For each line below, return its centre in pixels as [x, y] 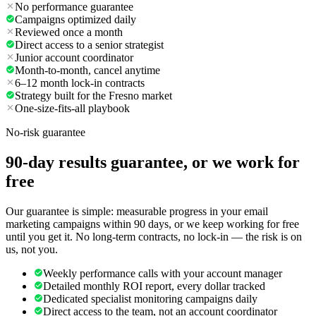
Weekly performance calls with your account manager [163, 273]
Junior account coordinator [74, 58]
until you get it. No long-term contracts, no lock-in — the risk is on [154, 236]
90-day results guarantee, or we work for [153, 162]
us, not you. [32, 249]
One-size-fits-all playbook [72, 109]
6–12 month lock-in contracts [80, 83]
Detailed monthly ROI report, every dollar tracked [154, 286]
